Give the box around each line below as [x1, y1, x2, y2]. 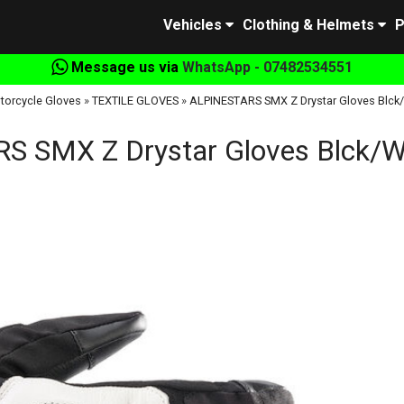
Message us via [68, 59, 182, 76]
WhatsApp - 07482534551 [182, 59, 353, 76]
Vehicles [163, 16, 222, 33]
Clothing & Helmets [243, 16, 374, 33]
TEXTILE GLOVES [91, 94, 179, 107]
